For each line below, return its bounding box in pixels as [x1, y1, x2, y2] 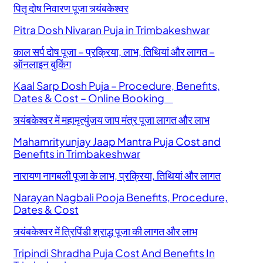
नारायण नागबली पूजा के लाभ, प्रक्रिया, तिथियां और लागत [13, 169, 221, 183]
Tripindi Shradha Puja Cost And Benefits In [13, 247, 215, 260]
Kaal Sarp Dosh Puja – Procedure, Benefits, [13, 79, 220, 93]
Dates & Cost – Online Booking [13, 92, 173, 105]
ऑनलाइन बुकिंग [13, 58, 71, 71]
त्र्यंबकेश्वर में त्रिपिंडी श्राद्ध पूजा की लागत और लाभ [13, 225, 197, 238]
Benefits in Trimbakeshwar [13, 147, 140, 161]
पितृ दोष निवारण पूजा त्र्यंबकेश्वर [13, 2, 129, 15]
